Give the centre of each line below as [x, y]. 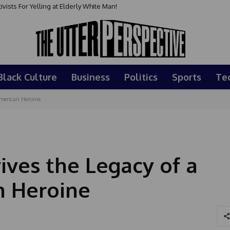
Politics [141, 77]
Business [91, 77]
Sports [187, 77]
